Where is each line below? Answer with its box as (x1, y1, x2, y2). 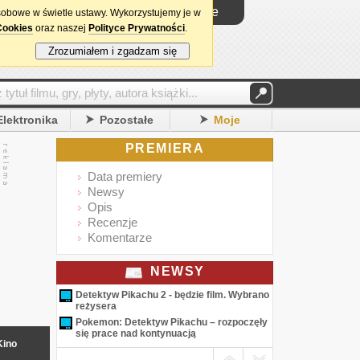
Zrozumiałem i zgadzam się (42, 45, 183, 57)
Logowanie (154, 5, 219, 18)
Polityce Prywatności (88, 22, 185, 34)
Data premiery (88, 170, 162, 183)
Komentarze (88, 231, 152, 244)
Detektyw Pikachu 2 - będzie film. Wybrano (76, 289, 269, 301)
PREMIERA (125, 141, 205, 155)
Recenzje (88, 215, 137, 229)
